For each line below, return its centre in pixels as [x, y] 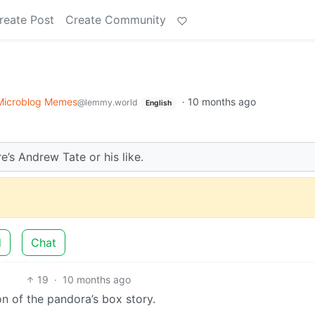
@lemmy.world [108, 102]
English [158, 103]
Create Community [116, 20]
